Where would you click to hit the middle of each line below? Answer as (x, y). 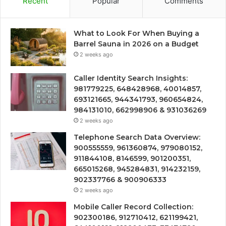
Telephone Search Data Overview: (137, 137)
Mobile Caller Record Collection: (133, 207)
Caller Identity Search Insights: (131, 78)
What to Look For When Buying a (136, 33)
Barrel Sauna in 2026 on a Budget (136, 44)
